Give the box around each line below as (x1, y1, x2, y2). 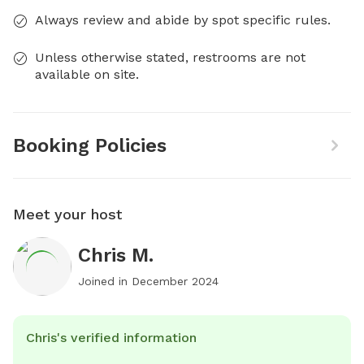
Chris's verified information (26, 329, 197, 345)
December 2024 (132, 274, 219, 288)
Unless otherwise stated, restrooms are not (35, 49, 305, 65)
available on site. (35, 66, 139, 82)
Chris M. (78, 243, 154, 266)
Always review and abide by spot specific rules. (35, 11, 331, 28)
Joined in (78, 274, 132, 288)
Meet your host (13, 205, 122, 223)
